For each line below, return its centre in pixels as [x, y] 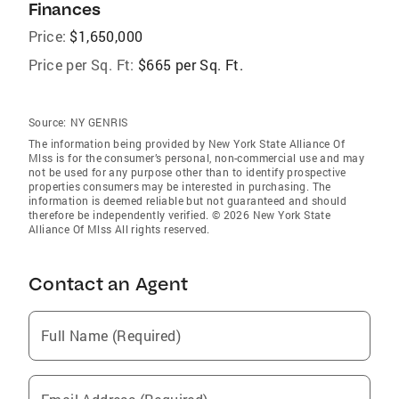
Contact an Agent [108, 283]
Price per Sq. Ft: [81, 64]
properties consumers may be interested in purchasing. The [180, 186]
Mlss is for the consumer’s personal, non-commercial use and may [197, 157]
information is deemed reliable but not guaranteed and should [187, 200]
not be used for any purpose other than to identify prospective [187, 171]
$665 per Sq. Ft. [191, 64]
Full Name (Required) [111, 335]
